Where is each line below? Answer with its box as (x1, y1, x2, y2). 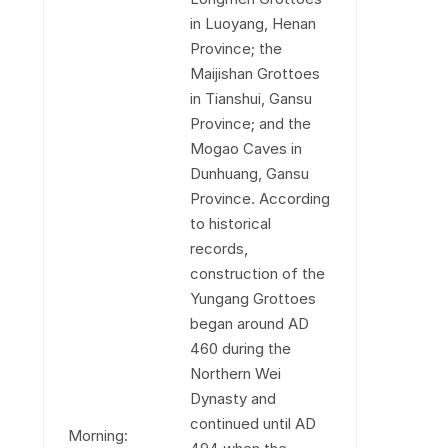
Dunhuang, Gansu (189, 164, 309, 183)
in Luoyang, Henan (189, 14, 316, 33)
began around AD (189, 314, 309, 333)
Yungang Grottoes (189, 289, 316, 308)
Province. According (189, 189, 330, 208)
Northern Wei (189, 364, 281, 383)
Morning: (67, 426, 128, 445)
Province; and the (189, 114, 311, 133)
